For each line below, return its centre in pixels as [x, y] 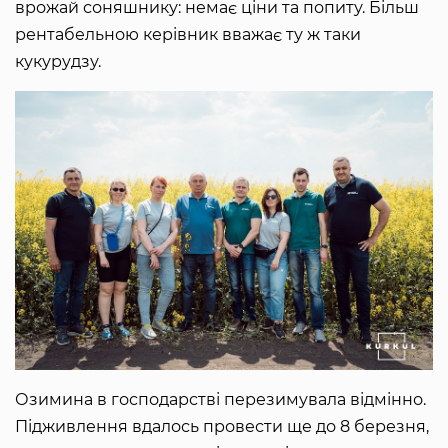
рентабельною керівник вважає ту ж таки [188, 35]
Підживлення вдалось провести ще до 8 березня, [222, 426]
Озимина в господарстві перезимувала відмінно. [220, 399]
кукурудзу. [60, 62]
